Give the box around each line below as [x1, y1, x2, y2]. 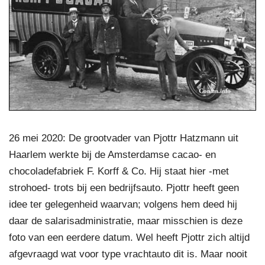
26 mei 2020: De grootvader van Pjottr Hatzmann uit [9, 132, 238, 144]
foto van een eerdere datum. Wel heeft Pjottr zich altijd [9, 231, 250, 243]
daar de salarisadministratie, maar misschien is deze [9, 215, 243, 227]
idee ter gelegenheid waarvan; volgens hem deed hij [9, 198, 237, 210]
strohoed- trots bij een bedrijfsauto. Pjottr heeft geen [9, 182, 239, 193]
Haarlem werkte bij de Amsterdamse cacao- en [9, 148, 216, 160]
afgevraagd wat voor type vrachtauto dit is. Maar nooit [9, 248, 247, 260]
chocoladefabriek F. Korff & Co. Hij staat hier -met [9, 165, 229, 177]
